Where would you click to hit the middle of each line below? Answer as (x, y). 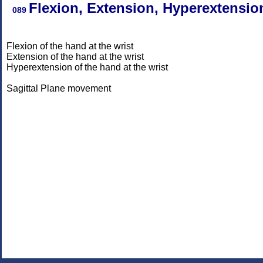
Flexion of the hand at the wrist (70, 46)
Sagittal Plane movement (59, 88)
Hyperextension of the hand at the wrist (87, 67)
